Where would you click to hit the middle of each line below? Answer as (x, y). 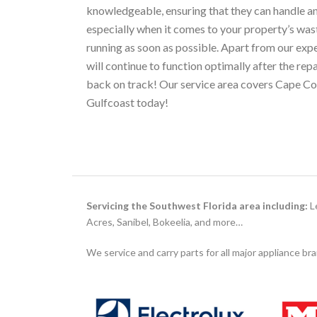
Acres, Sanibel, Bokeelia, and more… (165, 222)
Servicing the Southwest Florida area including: (197, 206)
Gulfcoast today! (127, 102)
